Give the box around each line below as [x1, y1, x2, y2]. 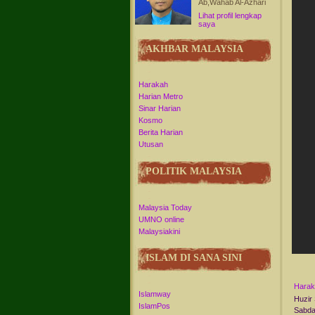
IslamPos [139, 301, 170, 310]
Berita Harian [139, 128, 183, 137]
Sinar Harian [139, 104, 181, 113]
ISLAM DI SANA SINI [146, 252, 242, 264]
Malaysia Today [139, 202, 192, 212]
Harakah [139, 80, 168, 89]
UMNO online [139, 214, 184, 224]
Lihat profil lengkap [198, 11, 262, 20]
